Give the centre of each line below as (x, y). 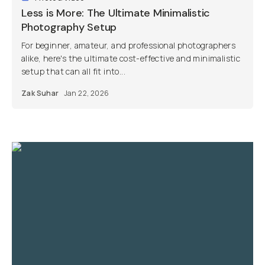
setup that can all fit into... (73, 71)
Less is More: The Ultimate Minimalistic (116, 13)
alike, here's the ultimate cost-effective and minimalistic (131, 58)
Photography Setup (69, 27)
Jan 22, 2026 (86, 93)
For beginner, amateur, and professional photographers (129, 45)
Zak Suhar (40, 93)
